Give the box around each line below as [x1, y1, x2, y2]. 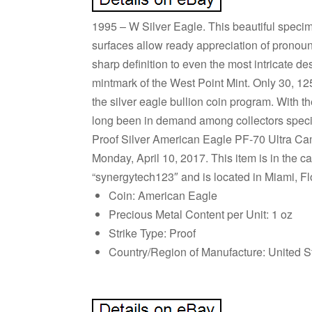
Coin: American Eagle [109, 187, 217, 204]
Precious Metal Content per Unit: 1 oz [109, 206, 292, 223]
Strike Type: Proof [109, 225, 196, 242]
